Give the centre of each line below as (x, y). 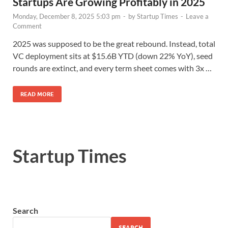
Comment (27, 26)
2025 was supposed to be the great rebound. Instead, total (114, 44)
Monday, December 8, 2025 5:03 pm (67, 17)
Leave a (197, 17)
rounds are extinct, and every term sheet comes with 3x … (112, 68)
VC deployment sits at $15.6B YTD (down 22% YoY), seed (113, 56)
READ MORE (37, 94)
